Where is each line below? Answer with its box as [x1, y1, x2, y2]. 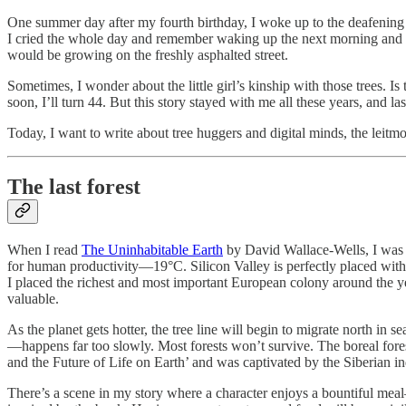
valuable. [7, 291, 59, 307]
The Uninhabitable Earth [82, 242, 223, 258]
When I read [7, 242, 82, 258]
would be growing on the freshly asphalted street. [7, 46, 288, 63]
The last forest [7, 175, 140, 199]
